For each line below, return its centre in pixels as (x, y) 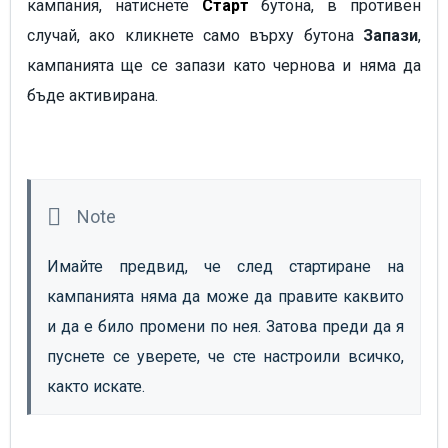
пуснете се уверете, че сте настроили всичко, (225, 357)
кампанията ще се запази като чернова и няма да (224, 66)
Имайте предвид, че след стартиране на (225, 267)
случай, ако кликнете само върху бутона (195, 36)
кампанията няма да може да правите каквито (225, 297)
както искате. (96, 387)
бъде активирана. (94, 96)
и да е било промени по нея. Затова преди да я (225, 327)
